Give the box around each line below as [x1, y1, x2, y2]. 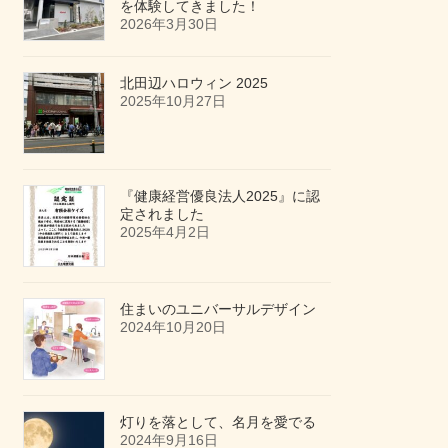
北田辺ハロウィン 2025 [120, 74, 269, 91]
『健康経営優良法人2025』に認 [120, 187, 321, 204]
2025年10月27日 [120, 92, 227, 109]
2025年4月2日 [120, 223, 211, 240]
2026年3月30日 [120, 15, 219, 32]
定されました [120, 205, 205, 222]
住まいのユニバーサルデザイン [120, 300, 317, 317]
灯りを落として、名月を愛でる [120, 413, 317, 430]
